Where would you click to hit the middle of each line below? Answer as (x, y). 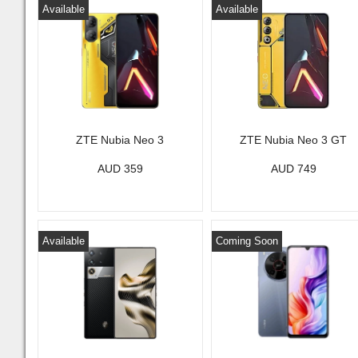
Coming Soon (247, 241)
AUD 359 (120, 169)
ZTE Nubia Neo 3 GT (294, 140)
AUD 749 (293, 169)
